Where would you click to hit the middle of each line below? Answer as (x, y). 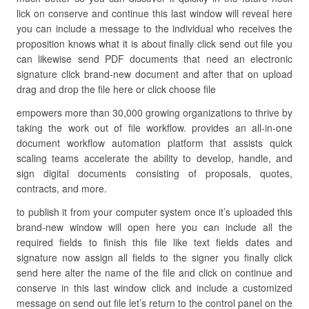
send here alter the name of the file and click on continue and (154, 272)
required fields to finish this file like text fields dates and (154, 242)
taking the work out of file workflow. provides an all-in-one (154, 128)
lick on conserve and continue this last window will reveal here (154, 13)
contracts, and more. (62, 188)
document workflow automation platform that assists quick (154, 143)
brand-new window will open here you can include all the (154, 227)
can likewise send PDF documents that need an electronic (154, 59)
